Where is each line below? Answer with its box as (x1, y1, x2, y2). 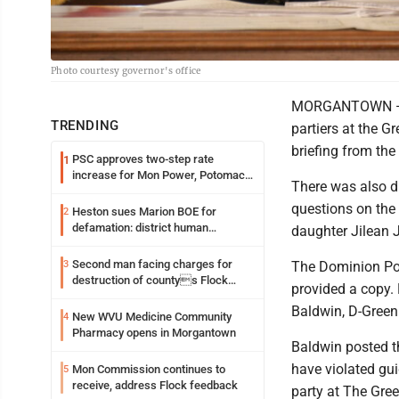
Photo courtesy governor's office (51, 65, 201, 77)
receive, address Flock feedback (72, 379, 238, 393)
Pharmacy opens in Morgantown (72, 326, 236, 340)
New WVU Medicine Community (72, 310, 232, 324)
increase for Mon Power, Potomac (72, 168, 245, 183)
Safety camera (72, 289, 147, 304)
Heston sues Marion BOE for (72, 205, 216, 219)
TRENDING (51, 118, 119, 134)
